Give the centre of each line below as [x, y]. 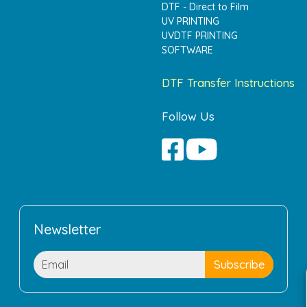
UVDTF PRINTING [200, 36]
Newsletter [67, 229]
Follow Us [188, 116]
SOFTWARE [187, 50]
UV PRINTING [191, 22]
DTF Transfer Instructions [228, 83]
